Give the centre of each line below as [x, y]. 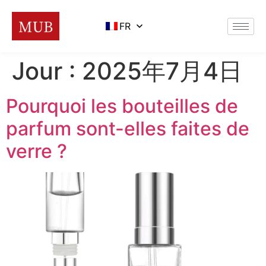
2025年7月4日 [162, 71]
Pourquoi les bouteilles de [122, 106]
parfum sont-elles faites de [128, 129]
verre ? [37, 151]
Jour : [47, 71]
